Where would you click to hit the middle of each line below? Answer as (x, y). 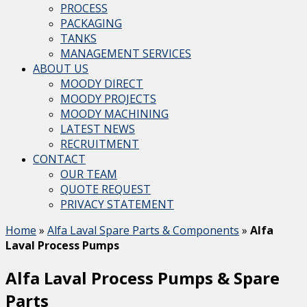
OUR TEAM (89, 174)
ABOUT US (61, 69)
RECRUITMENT (100, 144)
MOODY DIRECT (102, 84)
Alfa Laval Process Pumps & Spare (143, 278)
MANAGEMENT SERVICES (126, 53)
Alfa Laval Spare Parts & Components (143, 230)
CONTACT (59, 159)
